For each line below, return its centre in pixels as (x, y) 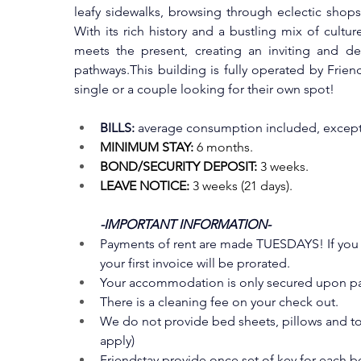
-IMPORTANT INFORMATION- (185, 224)
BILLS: (117, 128)
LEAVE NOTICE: (145, 186)
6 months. (223, 147)
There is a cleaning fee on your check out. (221, 302)
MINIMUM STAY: (147, 147)
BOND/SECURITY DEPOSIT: (178, 166)
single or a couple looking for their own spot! (204, 89)
